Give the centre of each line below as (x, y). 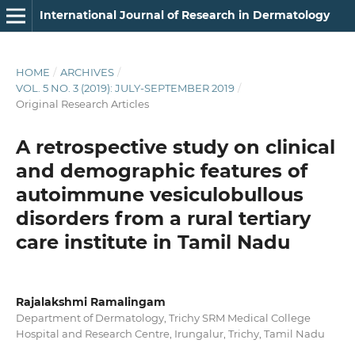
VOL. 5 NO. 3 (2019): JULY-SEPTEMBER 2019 (125, 88)
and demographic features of (161, 170)
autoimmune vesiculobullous (159, 194)
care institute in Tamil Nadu (153, 242)
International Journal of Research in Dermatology (184, 15)
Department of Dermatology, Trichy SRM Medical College (163, 317)
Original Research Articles (82, 103)
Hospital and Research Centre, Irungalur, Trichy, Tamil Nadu (170, 333)
